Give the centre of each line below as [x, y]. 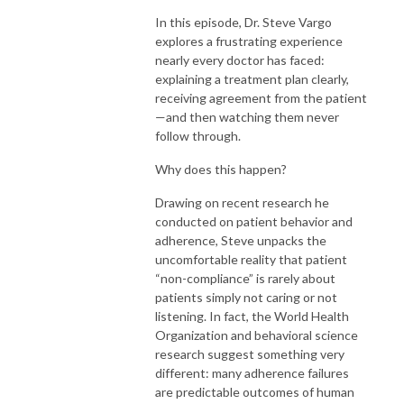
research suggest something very [250, 353]
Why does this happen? [221, 169]
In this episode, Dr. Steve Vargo [243, 22]
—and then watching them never [247, 116]
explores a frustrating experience [249, 41]
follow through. [198, 135]
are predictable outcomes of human [255, 391]
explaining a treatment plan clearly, [252, 78]
